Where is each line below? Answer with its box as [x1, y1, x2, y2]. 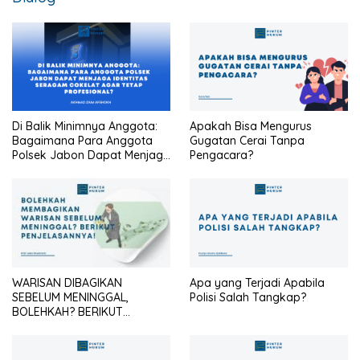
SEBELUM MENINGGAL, [12, 289, 129, 305]
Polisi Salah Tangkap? [190, 289, 306, 305]
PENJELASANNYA [12, 318, 101, 333]
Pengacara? [190, 148, 253, 163]
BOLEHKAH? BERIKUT [12, 304, 123, 319]
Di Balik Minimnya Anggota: [12, 119, 157, 134]
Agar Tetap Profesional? [12, 177, 140, 192]
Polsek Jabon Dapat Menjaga [12, 148, 170, 163]
